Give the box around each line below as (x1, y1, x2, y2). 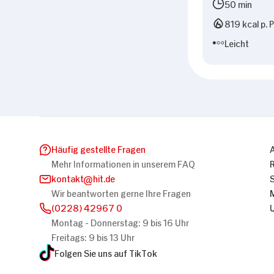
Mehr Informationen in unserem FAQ (51, 157, 195, 169)
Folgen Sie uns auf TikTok (54, 246, 157, 259)
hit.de (93, 172, 115, 184)
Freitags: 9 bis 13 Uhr (51, 231, 135, 243)
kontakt (51, 172, 84, 184)
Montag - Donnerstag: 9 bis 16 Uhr (51, 216, 189, 228)
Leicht (224, 37, 249, 49)
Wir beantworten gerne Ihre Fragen (51, 187, 191, 199)
